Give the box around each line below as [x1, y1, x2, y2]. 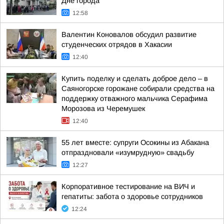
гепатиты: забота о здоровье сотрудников [61, 192, 203, 200]
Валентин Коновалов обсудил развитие [61, 30, 196, 38]
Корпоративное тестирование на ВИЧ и [61, 182, 195, 190]
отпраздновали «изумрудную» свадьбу [61, 148, 194, 156]
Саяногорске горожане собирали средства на [61, 84, 214, 92]
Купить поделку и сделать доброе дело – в [61, 74, 208, 82]
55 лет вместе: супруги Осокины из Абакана [61, 138, 209, 146]
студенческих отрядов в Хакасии [61, 40, 172, 48]
